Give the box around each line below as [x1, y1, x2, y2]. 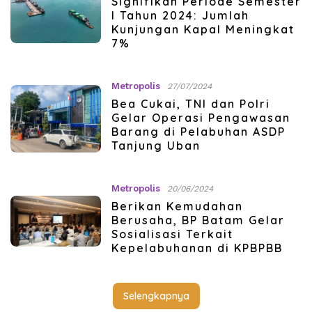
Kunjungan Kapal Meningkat [111, 22, 295, 37]
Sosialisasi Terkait [111, 227, 233, 242]
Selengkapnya [123, 290, 189, 303]
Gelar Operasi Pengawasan [111, 111, 290, 125]
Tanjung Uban [111, 139, 201, 153]
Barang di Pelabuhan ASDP [111, 125, 286, 139]
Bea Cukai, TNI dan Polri [111, 97, 270, 111]
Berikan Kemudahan [111, 199, 243, 214]
